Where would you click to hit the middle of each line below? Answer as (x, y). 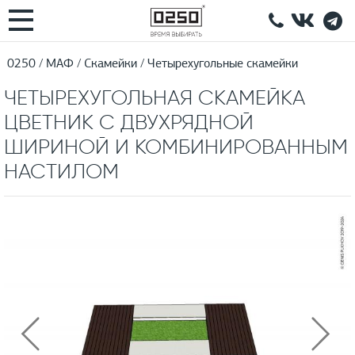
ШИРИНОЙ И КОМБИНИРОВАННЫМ (176, 147)
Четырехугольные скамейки (223, 64)
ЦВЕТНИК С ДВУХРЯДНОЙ (129, 122)
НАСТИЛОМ (61, 171)
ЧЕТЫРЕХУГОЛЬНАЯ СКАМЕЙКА (155, 97)
